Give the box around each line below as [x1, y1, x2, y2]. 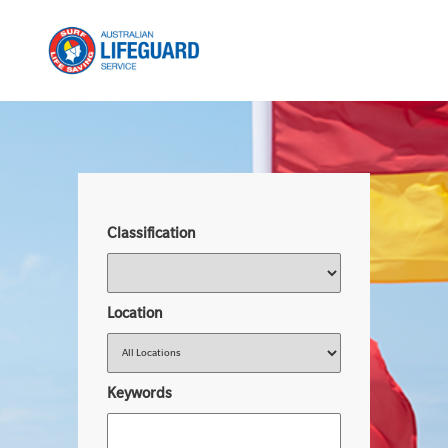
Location [106, 304, 163, 321]
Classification [106, 224, 196, 241]
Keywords [106, 384, 172, 401]
